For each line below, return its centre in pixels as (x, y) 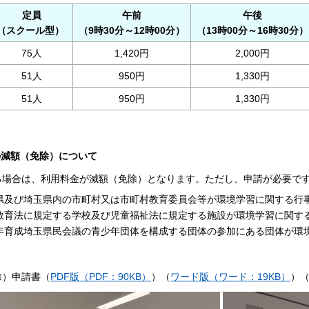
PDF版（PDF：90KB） (101, 277)
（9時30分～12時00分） (132, 31)
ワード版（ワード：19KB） (230, 277)
